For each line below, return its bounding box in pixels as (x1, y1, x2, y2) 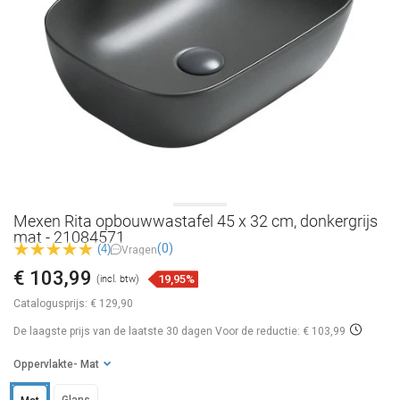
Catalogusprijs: (13, 297, 87, 311)
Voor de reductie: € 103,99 (215, 325, 346, 338)
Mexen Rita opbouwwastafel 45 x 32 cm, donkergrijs (13, 212, 378, 230)
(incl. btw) (96, 273, 139, 286)
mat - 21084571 (13, 228, 125, 246)
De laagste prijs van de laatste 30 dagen (13, 325, 215, 338)
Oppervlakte (13, 358, 73, 371)
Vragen (121, 243, 157, 256)
